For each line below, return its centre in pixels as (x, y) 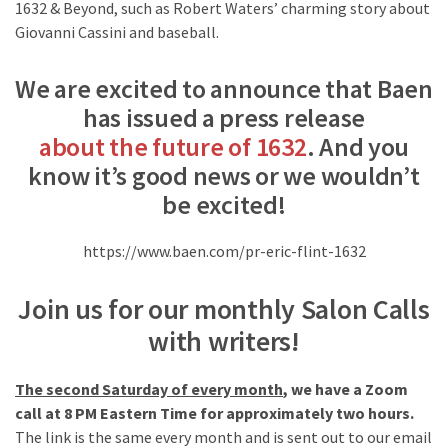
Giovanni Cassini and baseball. (117, 32)
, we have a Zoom (345, 389)
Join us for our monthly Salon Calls (224, 309)
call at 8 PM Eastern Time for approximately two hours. (214, 413)
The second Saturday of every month (149, 389)
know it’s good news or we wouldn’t (224, 176)
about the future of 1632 (172, 147)
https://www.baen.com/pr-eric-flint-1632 (224, 251)
